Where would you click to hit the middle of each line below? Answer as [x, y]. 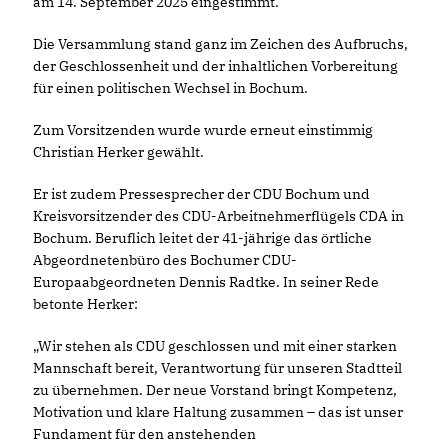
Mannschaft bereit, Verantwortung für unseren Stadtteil [217, 368]
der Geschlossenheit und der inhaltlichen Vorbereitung [215, 66]
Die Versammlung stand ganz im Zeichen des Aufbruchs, [220, 44]
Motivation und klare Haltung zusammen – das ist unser [218, 412]
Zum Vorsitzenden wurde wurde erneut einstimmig [203, 130]
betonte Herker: [85, 304]
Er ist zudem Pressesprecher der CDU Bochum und [201, 194]
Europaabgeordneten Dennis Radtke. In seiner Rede [206, 282]
